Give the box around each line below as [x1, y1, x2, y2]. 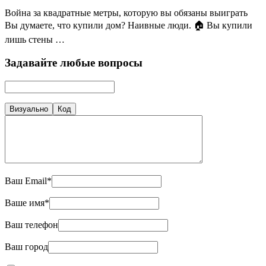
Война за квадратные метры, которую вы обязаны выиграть [5, 8, 248, 18]
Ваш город [5, 241, 48, 252]
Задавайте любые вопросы [5, 56, 142, 69]
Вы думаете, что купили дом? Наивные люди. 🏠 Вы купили [5, 20, 252, 31]
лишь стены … [5, 34, 65, 45]
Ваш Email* [5, 175, 52, 186]
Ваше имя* [5, 197, 49, 208]
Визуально [9, 104, 48, 113]
